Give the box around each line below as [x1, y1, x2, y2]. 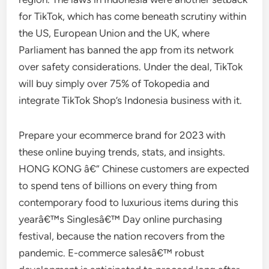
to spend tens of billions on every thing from [19, 180, 217, 192]
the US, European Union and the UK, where [19, 27, 210, 39]
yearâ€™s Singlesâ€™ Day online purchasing [19, 213, 223, 225]
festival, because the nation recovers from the [19, 230, 225, 242]
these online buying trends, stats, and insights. [19, 146, 226, 158]
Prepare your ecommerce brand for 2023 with [19, 129, 226, 141]
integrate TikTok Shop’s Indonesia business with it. [19, 94, 243, 106]
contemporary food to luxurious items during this [19, 196, 239, 208]
